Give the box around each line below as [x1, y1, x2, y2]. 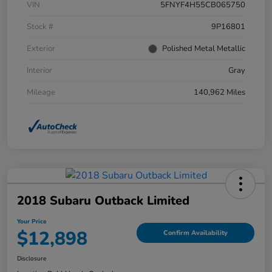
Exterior [27, 42, 55, 54]
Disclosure [17, 254, 46, 263]
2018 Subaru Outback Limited [17, 192, 189, 209]
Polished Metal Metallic [162, 42, 245, 54]
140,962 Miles [194, 86, 245, 98]
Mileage [27, 86, 55, 98]
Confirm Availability [163, 228, 228, 237]
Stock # [27, 21, 53, 32]
